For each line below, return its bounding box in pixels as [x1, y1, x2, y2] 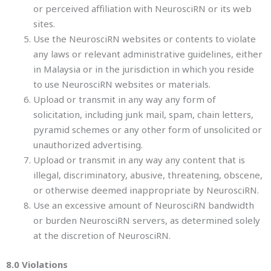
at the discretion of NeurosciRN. [33, 229, 171, 241]
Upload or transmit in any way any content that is [33, 154, 245, 166]
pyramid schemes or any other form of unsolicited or [33, 123, 262, 135]
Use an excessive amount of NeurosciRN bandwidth [33, 199, 254, 211]
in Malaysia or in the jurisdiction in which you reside [33, 63, 254, 75]
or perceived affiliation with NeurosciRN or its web [33, 2, 252, 15]
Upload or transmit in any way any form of [33, 93, 216, 105]
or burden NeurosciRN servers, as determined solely [33, 214, 260, 226]
